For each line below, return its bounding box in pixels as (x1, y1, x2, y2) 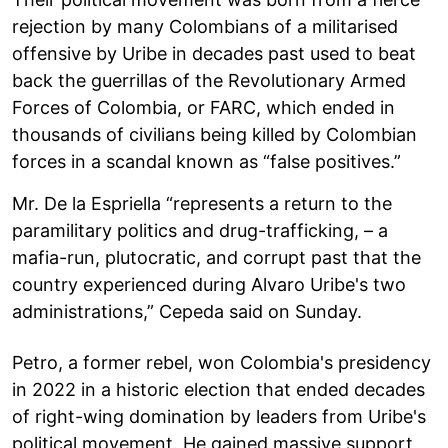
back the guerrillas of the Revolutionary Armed (12, 69, 406, 91)
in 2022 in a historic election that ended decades (12, 378, 425, 400)
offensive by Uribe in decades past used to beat (12, 42, 416, 64)
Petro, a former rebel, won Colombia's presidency (12, 351, 431, 373)
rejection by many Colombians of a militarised (12, 15, 398, 37)
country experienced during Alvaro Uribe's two (12, 273, 406, 295)
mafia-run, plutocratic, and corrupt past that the (12, 246, 421, 268)
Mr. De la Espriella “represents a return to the (12, 192, 392, 214)
